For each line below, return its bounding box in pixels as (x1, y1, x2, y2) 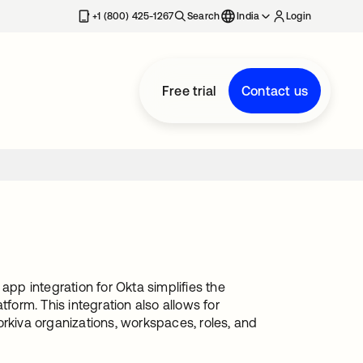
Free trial (162, 83, 216, 98)
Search (187, 11, 220, 22)
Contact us (241, 83, 308, 98)
